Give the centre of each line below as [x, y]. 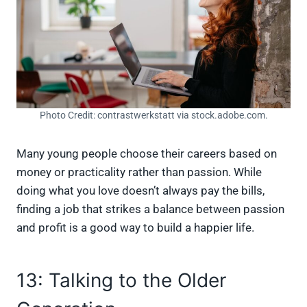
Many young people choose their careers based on [147, 153]
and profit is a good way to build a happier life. [137, 227]
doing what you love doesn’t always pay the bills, [140, 190]
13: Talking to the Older [121, 280]
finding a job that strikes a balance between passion [150, 209]
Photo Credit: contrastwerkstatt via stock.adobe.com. [153, 115]
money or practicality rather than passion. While [139, 172]
